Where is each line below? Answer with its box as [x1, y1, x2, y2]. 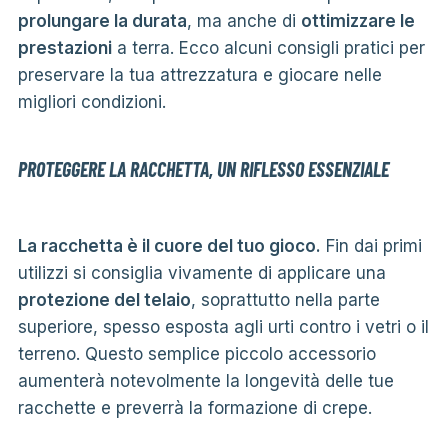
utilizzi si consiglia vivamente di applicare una [17, 262, 386, 283]
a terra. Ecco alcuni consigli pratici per [111, 37, 425, 58]
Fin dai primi [320, 235, 422, 256]
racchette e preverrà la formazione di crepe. [17, 397, 372, 418]
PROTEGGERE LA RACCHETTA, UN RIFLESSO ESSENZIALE [17, 156, 389, 181]
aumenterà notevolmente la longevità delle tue [17, 370, 394, 391]
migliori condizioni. [17, 91, 166, 112]
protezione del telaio [17, 289, 191, 310]
